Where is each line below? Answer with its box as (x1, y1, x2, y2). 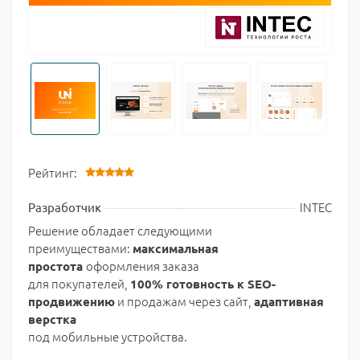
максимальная (133, 240, 219, 256)
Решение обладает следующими (28, 222, 212, 239)
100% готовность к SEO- (130, 276, 276, 292)
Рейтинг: (28, 164, 77, 181)
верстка (28, 311, 76, 327)
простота (28, 258, 86, 274)
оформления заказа (86, 257, 199, 274)
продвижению (28, 293, 115, 309)
